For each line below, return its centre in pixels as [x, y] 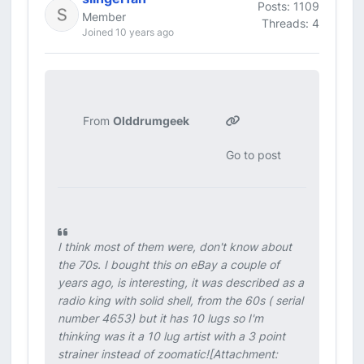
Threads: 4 [290, 23]
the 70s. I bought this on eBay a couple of [169, 264]
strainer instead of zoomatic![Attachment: [168, 354]
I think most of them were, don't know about [175, 247]
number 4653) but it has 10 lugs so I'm [160, 318]
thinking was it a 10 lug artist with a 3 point [171, 336]
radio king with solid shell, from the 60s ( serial [180, 300]
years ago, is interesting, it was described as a [181, 282]
